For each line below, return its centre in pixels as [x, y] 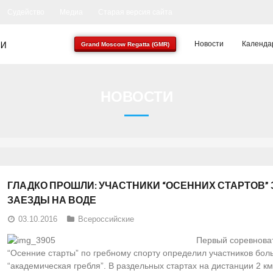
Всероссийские [106, 219]
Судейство [26, 12]
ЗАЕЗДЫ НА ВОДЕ [51, 199]
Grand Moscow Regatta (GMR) [125, 44]
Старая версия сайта [135, 12]
